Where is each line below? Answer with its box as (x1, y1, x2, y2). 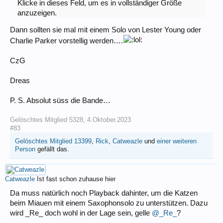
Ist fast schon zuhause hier (37, 175, 115, 183)
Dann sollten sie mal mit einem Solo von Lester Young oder (10, 26, 201, 34)
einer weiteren (157, 137, 197, 145)
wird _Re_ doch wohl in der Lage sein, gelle (10, 209, 152, 218)
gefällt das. (35, 145, 69, 153)
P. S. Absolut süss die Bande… (10, 97, 111, 105)
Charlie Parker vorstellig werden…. (10, 37, 123, 45)
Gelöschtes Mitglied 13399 (15, 137, 92, 145)
